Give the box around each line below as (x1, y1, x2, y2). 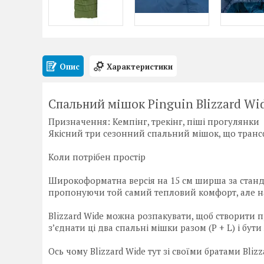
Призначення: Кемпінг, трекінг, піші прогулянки (48, 115, 259, 128)
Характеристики (107, 61, 173, 72)
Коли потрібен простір (48, 151, 146, 163)
